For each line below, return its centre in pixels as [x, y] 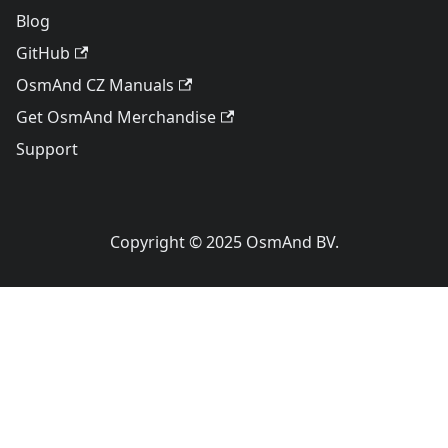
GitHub [43, 53]
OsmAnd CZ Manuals [95, 85]
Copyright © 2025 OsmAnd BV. [224, 242]
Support [47, 149]
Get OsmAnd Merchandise [116, 117]
